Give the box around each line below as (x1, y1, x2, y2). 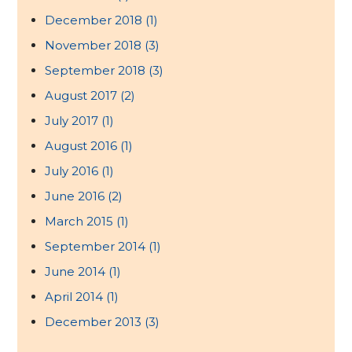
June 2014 (45, 264, 109, 280)
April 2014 (45, 289, 107, 305)
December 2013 (45, 314, 145, 330)
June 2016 (45, 189, 108, 204)
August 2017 (45, 88, 121, 104)
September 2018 (45, 63, 149, 79)
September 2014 (45, 239, 149, 255)
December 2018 (45, 13, 146, 28)
